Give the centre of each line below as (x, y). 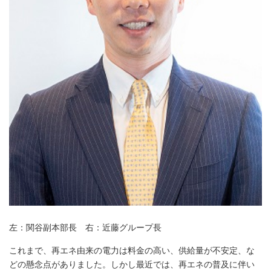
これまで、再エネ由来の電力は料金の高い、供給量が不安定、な (132, 250)
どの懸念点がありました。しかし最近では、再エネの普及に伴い (132, 264)
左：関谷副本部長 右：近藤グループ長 (85, 227)
